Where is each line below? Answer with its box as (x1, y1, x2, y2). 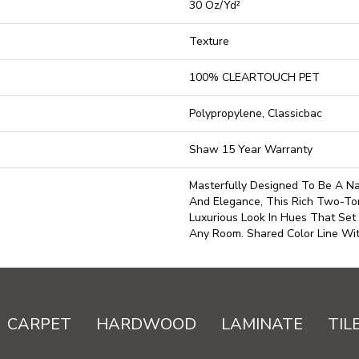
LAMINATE (221, 313, 304, 335)
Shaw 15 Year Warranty (189, 142, 313, 157)
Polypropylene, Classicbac (189, 106, 322, 121)
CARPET (7, 313, 72, 335)
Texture (189, 34, 229, 49)
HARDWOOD (96, 313, 197, 335)
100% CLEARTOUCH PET (189, 70, 320, 85)
